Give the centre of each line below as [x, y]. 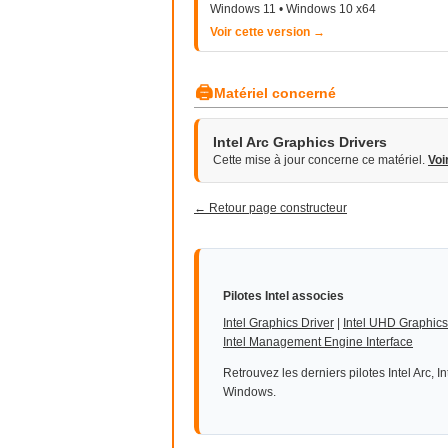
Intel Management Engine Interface [318, 342]
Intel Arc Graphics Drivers [300, 142]
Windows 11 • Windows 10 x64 [293, 9]
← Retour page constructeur [270, 208]
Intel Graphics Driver [278, 323]
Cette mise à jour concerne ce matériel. [320, 160]
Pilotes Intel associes [283, 296]
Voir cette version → [267, 32]
